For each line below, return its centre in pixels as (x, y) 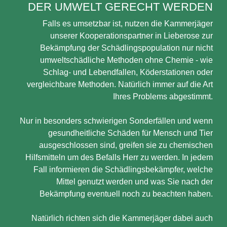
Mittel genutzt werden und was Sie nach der (135, 182)
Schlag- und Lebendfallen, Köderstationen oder (128, 72)
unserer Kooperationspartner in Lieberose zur (131, 36)
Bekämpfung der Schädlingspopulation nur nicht (126, 48)
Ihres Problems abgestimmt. (163, 97)
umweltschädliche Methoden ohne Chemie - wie (126, 60)
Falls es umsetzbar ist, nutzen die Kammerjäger (128, 24)
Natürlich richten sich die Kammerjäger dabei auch (122, 218)
